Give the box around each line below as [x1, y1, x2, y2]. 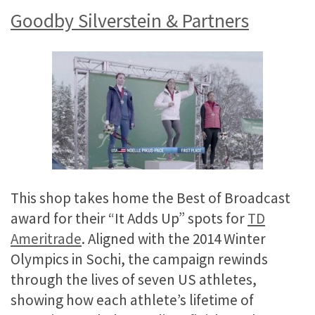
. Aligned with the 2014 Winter [82, 229, 266, 249]
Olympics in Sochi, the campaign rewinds [11, 250, 268, 269]
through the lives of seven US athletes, [11, 270, 257, 290]
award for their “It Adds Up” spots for [11, 209, 247, 229]
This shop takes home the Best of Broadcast [11, 188, 290, 208]
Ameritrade [11, 229, 82, 249]
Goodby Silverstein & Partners [11, 8, 249, 33]
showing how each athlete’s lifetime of [11, 290, 254, 310]
